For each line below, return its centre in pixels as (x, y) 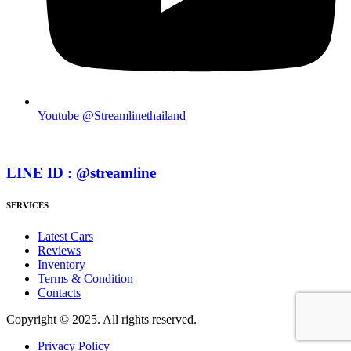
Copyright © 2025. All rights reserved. (101, 320)
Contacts (59, 293)
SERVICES (27, 206)
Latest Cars (65, 237)
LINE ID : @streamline (81, 172)
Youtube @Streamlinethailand (112, 115)
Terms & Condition (85, 279)
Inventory (62, 265)
